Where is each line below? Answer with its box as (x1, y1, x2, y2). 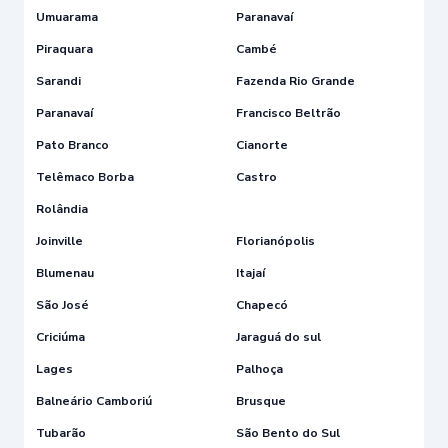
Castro (236, 168, 277, 185)
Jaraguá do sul (236, 328, 321, 345)
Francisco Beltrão (236, 104, 341, 121)
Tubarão (36, 424, 86, 441)
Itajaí (236, 264, 265, 281)
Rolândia (36, 200, 88, 217)
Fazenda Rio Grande (236, 72, 355, 89)
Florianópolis (236, 232, 315, 249)
